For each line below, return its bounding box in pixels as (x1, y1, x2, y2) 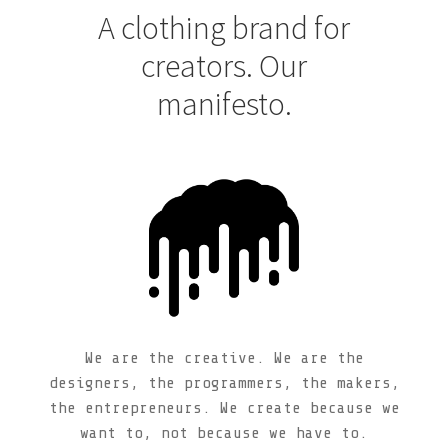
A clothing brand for (98, 8, 350, 49)
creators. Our (141, 46, 307, 87)
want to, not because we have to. (80, 423, 368, 442)
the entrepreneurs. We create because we (48, 398, 400, 417)
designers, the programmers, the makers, (48, 373, 400, 392)
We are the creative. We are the (84, 348, 364, 367)
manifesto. (156, 84, 292, 125)
